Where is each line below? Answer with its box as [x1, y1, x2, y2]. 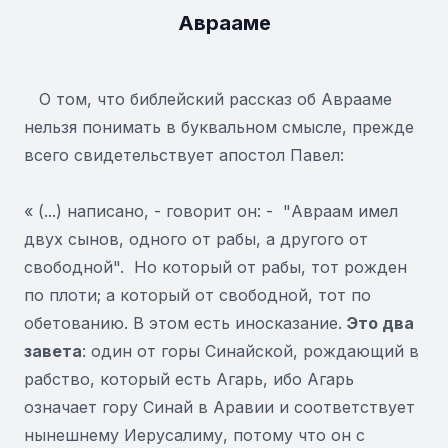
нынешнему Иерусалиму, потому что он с [24, 425, 365, 445]
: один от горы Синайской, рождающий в [82, 341, 419, 361]
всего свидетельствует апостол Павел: [24, 145, 344, 165]
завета [24, 341, 82, 361]
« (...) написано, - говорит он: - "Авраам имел [24, 201, 398, 221]
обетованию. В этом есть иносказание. [24, 313, 347, 333]
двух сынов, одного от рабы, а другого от [24, 229, 368, 249]
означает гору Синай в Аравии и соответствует [24, 397, 415, 417]
